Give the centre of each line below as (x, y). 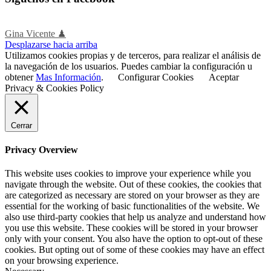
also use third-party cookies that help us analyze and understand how (135, 217)
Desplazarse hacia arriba (51, 44)
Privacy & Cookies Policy (54, 88)
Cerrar (21, 125)
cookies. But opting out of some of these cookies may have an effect (135, 250)
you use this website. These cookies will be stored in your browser (131, 228)
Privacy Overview (41, 150)
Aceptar (224, 77)
